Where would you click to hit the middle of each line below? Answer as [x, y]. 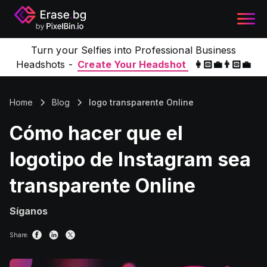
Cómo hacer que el [96, 133]
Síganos [29, 211]
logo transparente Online [141, 102]
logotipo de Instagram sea [130, 159]
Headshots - [44, 64]
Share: [19, 235]
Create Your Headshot [133, 64]
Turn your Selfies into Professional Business [133, 50]
